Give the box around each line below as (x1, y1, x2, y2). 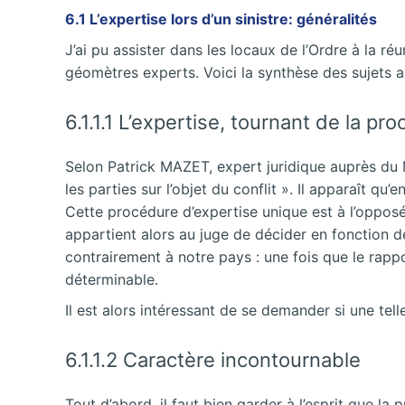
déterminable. (65, 269, 158, 288)
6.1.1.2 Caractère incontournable (65, 347, 361, 372)
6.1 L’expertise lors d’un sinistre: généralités (65, 9, 377, 28)
